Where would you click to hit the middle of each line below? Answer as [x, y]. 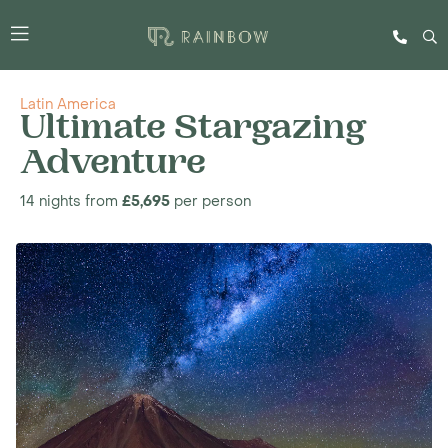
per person [210, 201]
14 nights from [71, 201]
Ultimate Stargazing [193, 131]
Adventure [113, 166]
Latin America [68, 104]
